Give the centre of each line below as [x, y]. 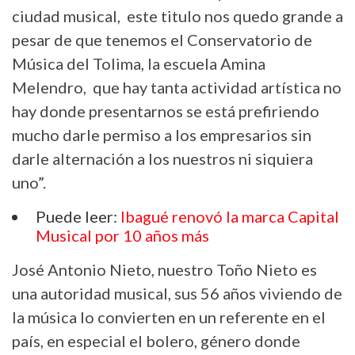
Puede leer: [78, 216]
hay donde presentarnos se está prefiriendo [166, 111]
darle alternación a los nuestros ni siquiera [162, 158]
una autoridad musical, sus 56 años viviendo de [177, 293]
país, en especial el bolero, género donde [156, 340]
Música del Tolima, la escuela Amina [139, 63]
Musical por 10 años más [122, 235]
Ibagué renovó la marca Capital [230, 216]
